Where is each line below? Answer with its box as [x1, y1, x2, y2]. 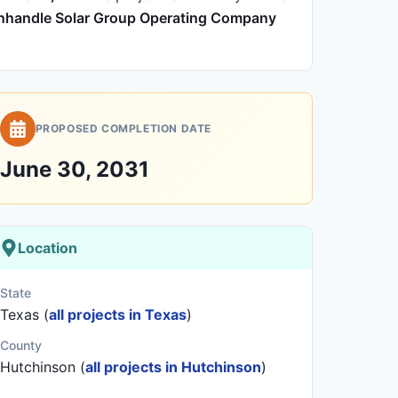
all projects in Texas [48, 306, 187, 323]
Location [17, 239, 77, 257]
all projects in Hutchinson [84, 358, 261, 376]
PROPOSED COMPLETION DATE [35, 122, 212, 135]
